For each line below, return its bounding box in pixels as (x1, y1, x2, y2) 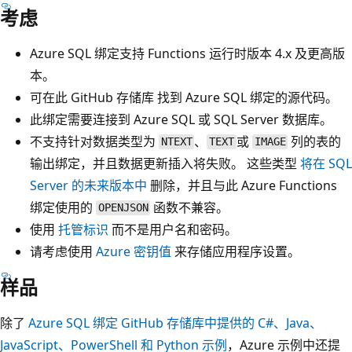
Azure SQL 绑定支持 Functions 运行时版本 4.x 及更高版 (30, 44, 345, 62)
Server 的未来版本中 (30, 176, 147, 194)
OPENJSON (97, 201, 148, 214)
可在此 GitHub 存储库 (30, 88, 157, 106)
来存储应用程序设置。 (171, 242, 300, 260)
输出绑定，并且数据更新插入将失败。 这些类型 (30, 154, 300, 172)
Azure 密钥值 (96, 242, 171, 260)
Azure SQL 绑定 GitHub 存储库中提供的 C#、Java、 (28, 313, 322, 332)
